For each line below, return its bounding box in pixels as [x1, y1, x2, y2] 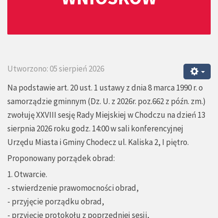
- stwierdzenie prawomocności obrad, [7, 182, 139, 194]
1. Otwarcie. [7, 169, 47, 180]
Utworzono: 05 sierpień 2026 [7, 63, 104, 74]
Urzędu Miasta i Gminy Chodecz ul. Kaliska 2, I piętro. [7, 137, 189, 148]
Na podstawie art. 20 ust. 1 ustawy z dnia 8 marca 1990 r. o [7, 82, 203, 93]
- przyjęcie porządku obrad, [7, 196, 104, 207]
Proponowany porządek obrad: [7, 153, 115, 164]
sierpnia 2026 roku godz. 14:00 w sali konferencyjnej [7, 123, 183, 134]
